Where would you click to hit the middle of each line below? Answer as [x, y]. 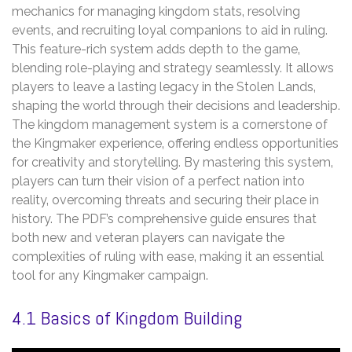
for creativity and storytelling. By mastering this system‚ [172, 163]
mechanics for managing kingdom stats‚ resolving [156, 12]
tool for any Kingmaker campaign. [110, 276]
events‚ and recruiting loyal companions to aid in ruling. [170, 31]
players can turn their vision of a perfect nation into [158, 181]
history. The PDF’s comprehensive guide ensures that [164, 219]
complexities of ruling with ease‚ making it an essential [168, 257]
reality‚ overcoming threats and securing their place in [165, 200]
